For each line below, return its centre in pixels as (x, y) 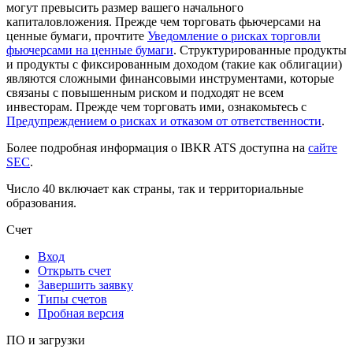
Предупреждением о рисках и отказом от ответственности (164, 121)
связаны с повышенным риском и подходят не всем (145, 92)
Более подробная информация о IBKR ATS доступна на (157, 147)
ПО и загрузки (46, 340)
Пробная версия (81, 313)
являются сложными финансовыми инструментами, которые (170, 78)
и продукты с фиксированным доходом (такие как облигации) (174, 64)
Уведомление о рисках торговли (234, 35)
